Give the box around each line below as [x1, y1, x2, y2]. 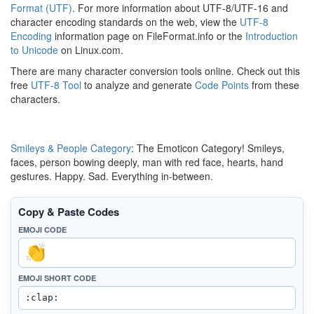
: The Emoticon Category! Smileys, [131, 141, 285, 155]
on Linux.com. [58, 43, 123, 57]
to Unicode [11, 43, 58, 57]
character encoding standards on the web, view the [11, 15, 240, 29]
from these [249, 78, 299, 92]
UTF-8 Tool [31, 78, 81, 92]
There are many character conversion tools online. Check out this [11, 64, 300, 78]
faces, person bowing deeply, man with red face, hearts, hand [11, 155, 283, 169]
